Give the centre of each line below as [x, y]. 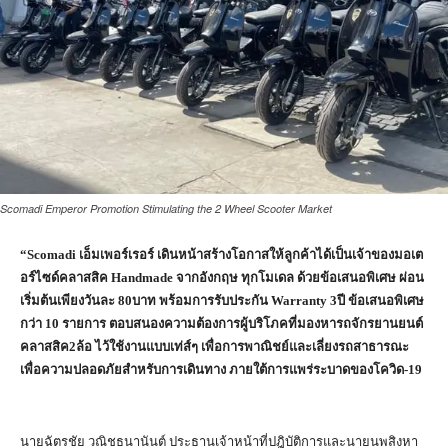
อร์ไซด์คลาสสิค [65, 278]
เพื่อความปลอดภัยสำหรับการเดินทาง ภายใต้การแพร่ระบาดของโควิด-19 [222, 370]
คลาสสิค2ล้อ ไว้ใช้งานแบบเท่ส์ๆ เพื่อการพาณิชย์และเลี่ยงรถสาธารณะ [214, 347]
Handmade [143, 278]
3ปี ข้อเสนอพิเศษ [377, 301]
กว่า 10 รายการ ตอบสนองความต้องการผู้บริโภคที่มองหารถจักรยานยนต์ [221, 324]
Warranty [300, 301]
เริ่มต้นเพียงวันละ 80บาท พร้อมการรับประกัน [145, 301]
